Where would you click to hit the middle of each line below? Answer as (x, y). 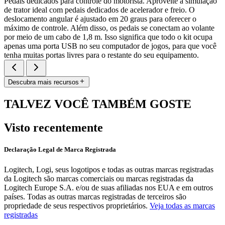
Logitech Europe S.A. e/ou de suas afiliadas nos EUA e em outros (108, 187)
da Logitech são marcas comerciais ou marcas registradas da (99, 178)
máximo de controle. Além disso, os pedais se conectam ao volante (109, 28)
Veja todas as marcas (182, 205)
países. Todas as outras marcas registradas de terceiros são (95, 196)
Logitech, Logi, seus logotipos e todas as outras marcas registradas (109, 169)
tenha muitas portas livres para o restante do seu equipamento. (101, 55)
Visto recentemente (53, 128)
